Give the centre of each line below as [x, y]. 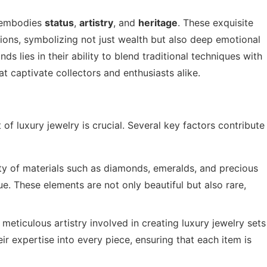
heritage [158, 23]
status [59, 23]
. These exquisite [215, 23]
